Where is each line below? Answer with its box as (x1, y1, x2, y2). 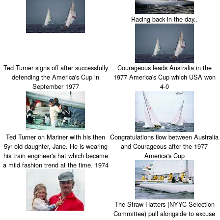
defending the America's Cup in (12, 72, 100, 82)
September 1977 (32, 82, 79, 91)
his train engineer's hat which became (3, 151, 108, 161)
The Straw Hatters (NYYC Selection (114, 199, 215, 209)
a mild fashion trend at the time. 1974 (2, 160, 109, 170)
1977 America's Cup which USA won (113, 72, 216, 82)
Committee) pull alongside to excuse (113, 209, 216, 219)
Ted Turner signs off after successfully (3, 63, 108, 73)
